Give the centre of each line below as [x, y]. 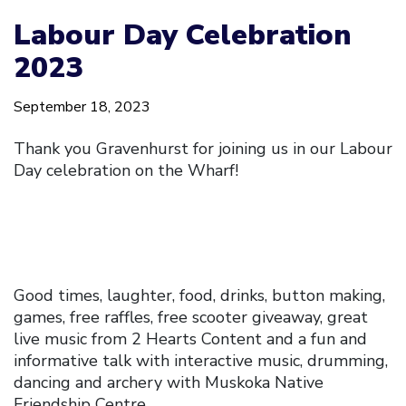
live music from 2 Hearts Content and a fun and [190, 338]
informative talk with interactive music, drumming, [201, 360]
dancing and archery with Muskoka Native [169, 382]
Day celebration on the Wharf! [128, 170]
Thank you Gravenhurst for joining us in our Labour [203, 148]
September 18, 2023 [82, 106]
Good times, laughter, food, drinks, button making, [199, 295]
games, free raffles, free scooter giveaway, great [191, 317]
